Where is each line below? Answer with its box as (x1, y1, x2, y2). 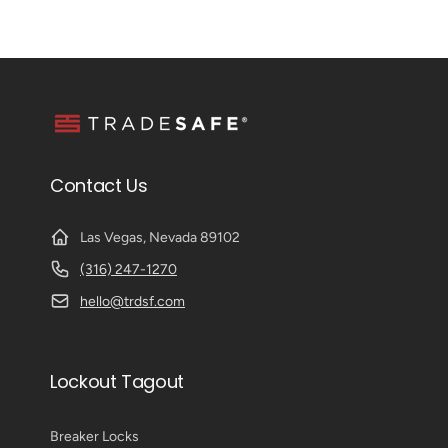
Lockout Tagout (50, 369, 184, 394)
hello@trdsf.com (80, 293, 185, 310)
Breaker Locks (50, 428, 139, 445)
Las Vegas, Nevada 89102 (80, 229, 240, 246)
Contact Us (50, 173, 148, 198)
